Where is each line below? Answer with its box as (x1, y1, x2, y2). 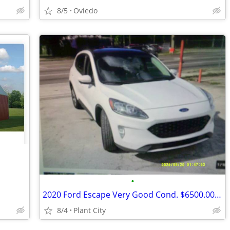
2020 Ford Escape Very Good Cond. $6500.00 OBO (215, 189, 221, 200)
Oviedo (73, 6, 98, 15)
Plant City (73, 205, 106, 215)
